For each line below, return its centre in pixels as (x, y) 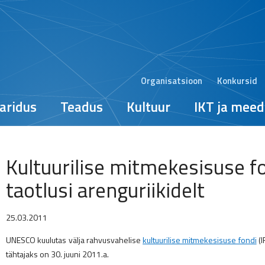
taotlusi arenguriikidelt (105, 190)
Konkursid (237, 81)
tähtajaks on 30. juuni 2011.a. (57, 254)
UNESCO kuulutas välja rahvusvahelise (75, 240)
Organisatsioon (172, 81)
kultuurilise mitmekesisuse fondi (200, 240)
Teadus (82, 107)
